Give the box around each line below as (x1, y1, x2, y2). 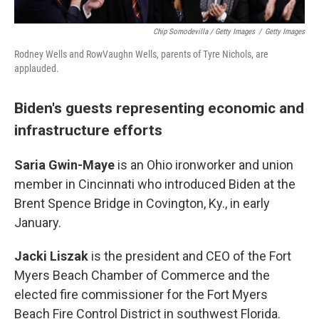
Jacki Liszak (14, 249, 91, 263)
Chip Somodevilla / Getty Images (153, 27, 255, 36)
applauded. (14, 63, 59, 74)
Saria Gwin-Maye (14, 157, 117, 172)
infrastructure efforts (14, 121, 162, 139)
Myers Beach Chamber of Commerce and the (14, 268, 270, 283)
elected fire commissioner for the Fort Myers (14, 287, 268, 302)
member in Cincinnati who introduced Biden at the (14, 177, 296, 192)
